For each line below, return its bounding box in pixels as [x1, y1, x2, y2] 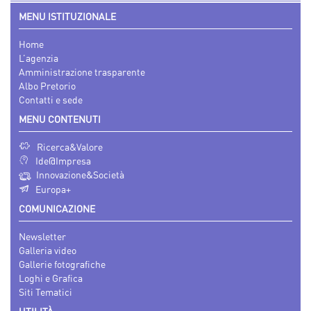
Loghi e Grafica [19, 271, 83, 284]
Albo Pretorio [19, 80, 76, 92]
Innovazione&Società [36, 169, 124, 181]
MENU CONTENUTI [19, 113, 101, 126]
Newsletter [19, 230, 66, 242]
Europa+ [35, 183, 71, 195]
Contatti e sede [19, 94, 83, 106]
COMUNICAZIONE [19, 202, 95, 215]
